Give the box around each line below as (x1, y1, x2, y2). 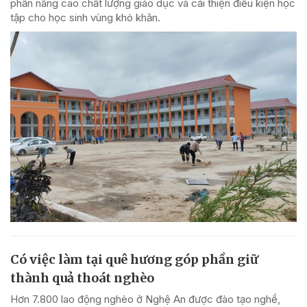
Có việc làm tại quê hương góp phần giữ (10, 251, 258, 268)
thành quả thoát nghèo (10, 270, 154, 286)
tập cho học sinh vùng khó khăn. (10, 10, 160, 24)
